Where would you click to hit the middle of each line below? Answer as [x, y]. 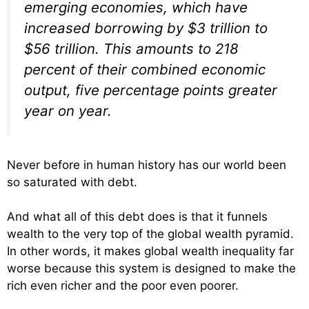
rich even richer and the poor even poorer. [123, 286]
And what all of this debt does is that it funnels [137, 217]
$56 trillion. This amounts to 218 [131, 49]
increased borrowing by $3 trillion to [146, 28]
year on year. [68, 111]
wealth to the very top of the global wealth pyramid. [152, 234]
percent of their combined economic [145, 70]
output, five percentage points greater [151, 90]
